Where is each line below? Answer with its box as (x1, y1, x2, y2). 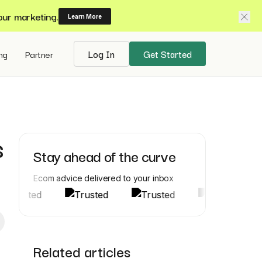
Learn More (68, 13, 102, 20)
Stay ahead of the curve (33, 144, 176, 167)
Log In (88, 47, 115, 61)
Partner (25, 47, 53, 61)
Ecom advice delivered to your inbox (33, 173, 174, 183)
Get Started (143, 47, 192, 61)
